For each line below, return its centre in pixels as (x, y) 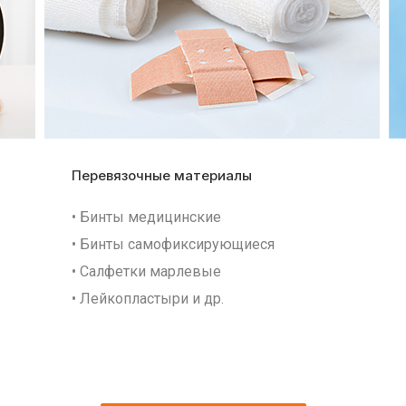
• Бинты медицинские (146, 217)
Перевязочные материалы (162, 175)
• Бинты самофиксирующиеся (173, 244)
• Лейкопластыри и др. (148, 299)
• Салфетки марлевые (146, 271)
